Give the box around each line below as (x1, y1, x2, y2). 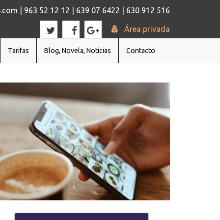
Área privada (118, 25, 170, 33)
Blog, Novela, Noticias (44, 47, 111, 55)
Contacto (126, 47, 155, 55)
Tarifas (8, 47, 29, 55)
